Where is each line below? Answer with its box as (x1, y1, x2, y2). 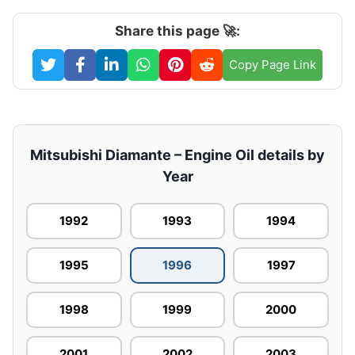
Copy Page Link (229, 56, 316, 72)
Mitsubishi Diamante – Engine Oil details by (30, 146, 325, 163)
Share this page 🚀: (115, 22, 240, 39)
